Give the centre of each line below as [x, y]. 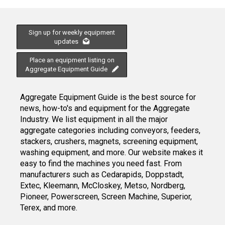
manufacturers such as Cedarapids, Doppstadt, [102, 174]
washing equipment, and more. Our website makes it [111, 152]
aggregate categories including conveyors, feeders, [110, 130]
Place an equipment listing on [72, 60]
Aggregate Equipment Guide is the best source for [108, 97]
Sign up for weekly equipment [72, 32]
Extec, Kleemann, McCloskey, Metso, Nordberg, [103, 185]
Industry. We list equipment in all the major [94, 119]
